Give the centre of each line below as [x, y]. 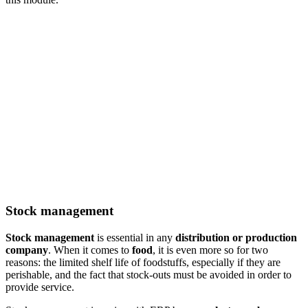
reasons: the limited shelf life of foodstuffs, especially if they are [143, 262]
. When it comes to [90, 250]
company [27, 250]
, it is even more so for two [210, 250]
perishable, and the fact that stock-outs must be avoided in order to [148, 274]
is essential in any [135, 237]
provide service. [40, 287]
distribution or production [236, 237]
